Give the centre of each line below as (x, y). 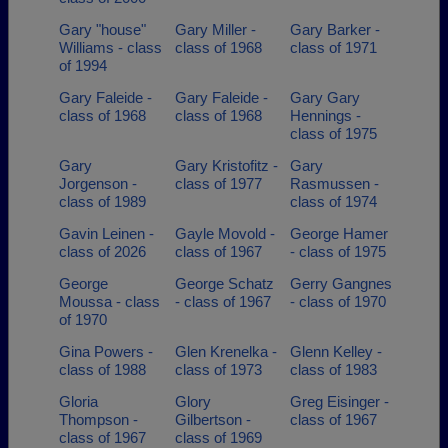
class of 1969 (218, 437)
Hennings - (325, 115)
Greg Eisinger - (339, 401)
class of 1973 (218, 369)
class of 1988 (102, 369)
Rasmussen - (334, 183)
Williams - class (110, 47)
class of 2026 (102, 251)
